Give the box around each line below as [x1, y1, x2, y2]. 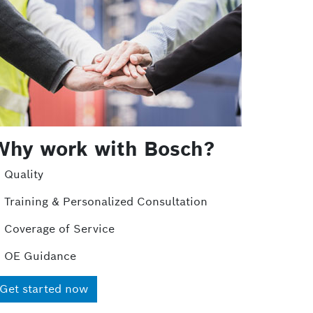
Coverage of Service [4, 221, 115, 236]
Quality [4, 167, 43, 182]
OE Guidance [4, 249, 76, 263]
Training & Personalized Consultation [4, 194, 208, 209]
